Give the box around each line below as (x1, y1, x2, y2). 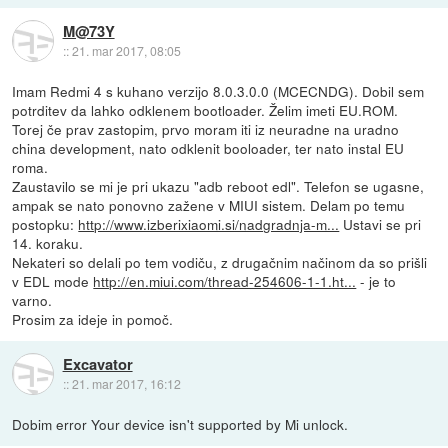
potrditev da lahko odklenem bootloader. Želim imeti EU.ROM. (12, 99, 399, 120)
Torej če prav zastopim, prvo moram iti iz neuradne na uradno (12, 118, 400, 139)
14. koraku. (12, 232, 84, 253)
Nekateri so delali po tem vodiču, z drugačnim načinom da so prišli (12, 251, 428, 272)
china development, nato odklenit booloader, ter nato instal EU (12, 137, 405, 158)
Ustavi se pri (339, 213, 422, 234)
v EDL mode (12, 270, 94, 291)
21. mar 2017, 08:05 (71, 41, 181, 59)
